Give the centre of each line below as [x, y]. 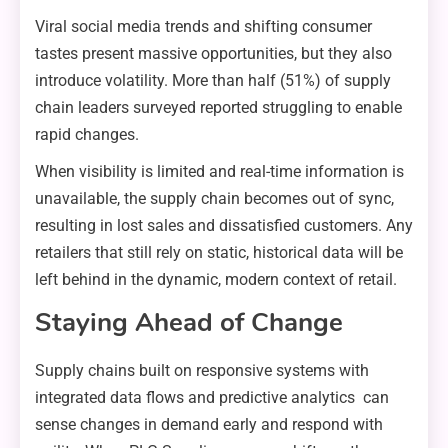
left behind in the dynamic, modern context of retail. [216, 279]
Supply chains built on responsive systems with [202, 370]
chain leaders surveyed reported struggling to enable [218, 107]
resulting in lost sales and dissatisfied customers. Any [224, 225]
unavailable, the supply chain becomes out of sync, [214, 198]
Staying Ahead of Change [189, 322]
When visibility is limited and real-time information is [219, 171]
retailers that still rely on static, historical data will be [219, 252]
